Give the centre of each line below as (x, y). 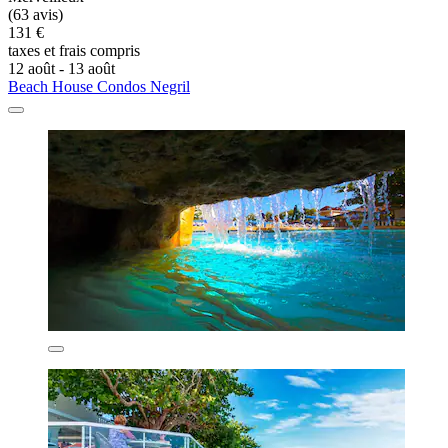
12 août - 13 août (61, 68)
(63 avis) (35, 14)
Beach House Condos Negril (99, 86)
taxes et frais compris (74, 50)
